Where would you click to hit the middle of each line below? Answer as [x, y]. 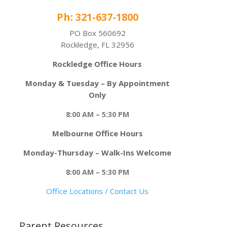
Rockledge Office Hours [97, 64]
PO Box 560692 [97, 33]
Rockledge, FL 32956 [97, 44]
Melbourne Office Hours [97, 133]
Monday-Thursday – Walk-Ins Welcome [97, 152]
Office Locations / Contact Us [97, 191]
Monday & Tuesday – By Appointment [97, 83]
